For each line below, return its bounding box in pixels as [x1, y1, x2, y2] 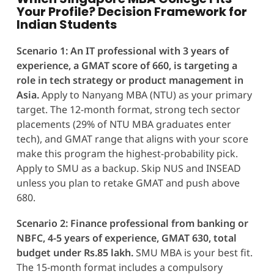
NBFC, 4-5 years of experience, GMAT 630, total [16, 231, 237, 245]
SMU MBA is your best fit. [133, 245, 253, 259]
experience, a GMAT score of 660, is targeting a [16, 58, 237, 72]
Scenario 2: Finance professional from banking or [16, 216, 248, 230]
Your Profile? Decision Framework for [16, 2, 247, 20]
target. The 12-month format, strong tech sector [16, 102, 240, 116]
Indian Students [16, 15, 117, 33]
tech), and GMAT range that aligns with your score [16, 131, 248, 146]
